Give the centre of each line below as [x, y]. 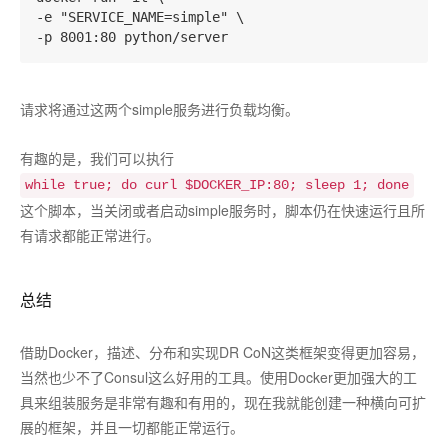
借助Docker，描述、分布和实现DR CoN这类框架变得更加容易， [222, 351]
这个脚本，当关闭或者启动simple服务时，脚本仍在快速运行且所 [222, 209]
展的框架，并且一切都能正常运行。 [132, 426]
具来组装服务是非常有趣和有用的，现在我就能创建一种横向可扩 [223, 401]
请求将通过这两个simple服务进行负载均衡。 [159, 108]
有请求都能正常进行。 [90, 234]
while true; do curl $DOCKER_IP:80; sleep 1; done [217, 184]
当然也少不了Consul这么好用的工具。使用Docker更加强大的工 [218, 376]
